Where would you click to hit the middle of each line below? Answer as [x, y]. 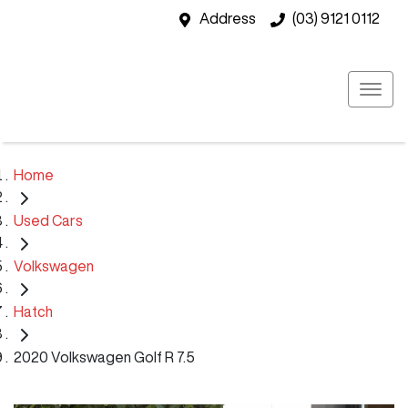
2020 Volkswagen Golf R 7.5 [104, 357]
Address [228, 18]
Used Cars [48, 220]
